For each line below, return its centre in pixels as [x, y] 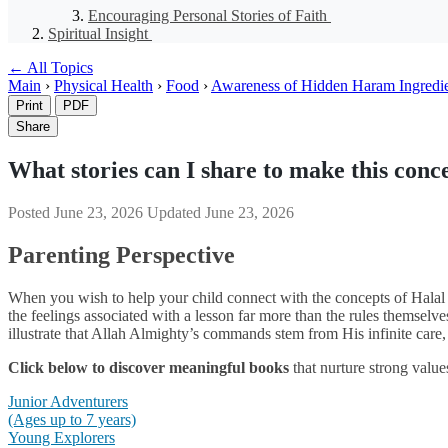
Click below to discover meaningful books [148, 367]
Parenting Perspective [124, 254]
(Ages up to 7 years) [72, 419]
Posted [31, 212]
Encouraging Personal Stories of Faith [209, 15]
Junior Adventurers [68, 401]
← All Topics [50, 67]
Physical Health [103, 85]
